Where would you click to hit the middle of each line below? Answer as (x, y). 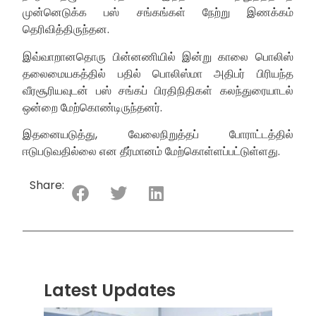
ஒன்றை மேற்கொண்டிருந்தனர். (93, 107)
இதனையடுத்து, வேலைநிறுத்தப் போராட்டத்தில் (158, 135)
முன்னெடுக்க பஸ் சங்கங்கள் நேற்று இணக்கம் (158, 13)
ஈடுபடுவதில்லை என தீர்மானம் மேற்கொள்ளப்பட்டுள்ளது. (152, 152)
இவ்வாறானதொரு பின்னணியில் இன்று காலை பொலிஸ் (158, 56)
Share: (47, 185)
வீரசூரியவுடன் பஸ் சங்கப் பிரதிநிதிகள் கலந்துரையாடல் (158, 90)
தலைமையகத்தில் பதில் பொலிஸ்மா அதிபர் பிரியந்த (158, 73)
